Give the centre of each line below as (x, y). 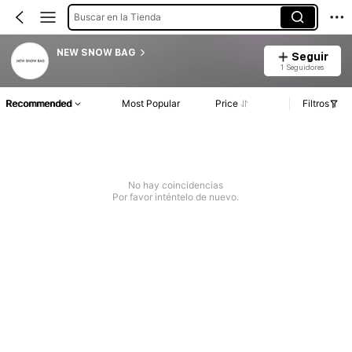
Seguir (310, 56)
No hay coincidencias (176, 185)
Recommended (38, 104)
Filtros (316, 104)
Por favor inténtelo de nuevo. (176, 197)
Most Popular (151, 104)
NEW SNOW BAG (95, 52)
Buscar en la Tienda (117, 16)
